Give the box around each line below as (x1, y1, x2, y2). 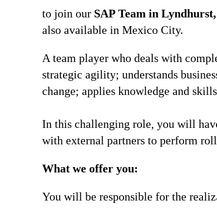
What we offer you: (42, 162, 138, 175)
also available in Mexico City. (42, 24, 186, 36)
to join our (42, 7, 94, 20)
